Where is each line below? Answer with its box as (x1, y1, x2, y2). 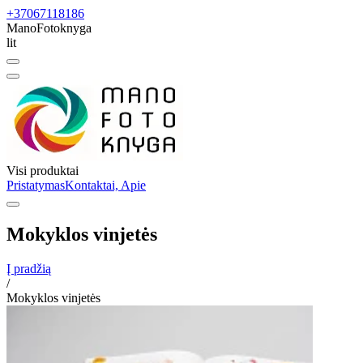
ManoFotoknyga (6, 21, 92, 35)
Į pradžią (6, 261, 51, 275)
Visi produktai (6, 164, 79, 177)
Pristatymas (6, 178, 65, 192)
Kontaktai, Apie (65, 178, 146, 192)
